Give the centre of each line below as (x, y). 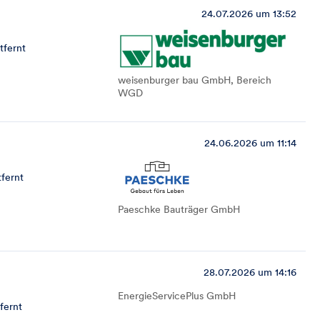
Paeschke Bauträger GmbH (179, 209)
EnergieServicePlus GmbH (177, 296)
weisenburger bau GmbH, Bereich (195, 80)
